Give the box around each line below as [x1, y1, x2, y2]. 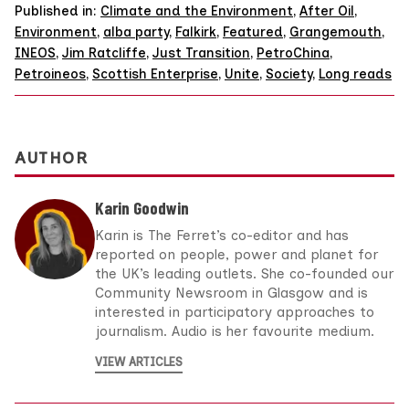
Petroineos [15, 65, 86, 82]
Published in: [15, 2, 97, 19]
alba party [103, 23, 169, 40]
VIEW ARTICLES [95, 355, 183, 370]
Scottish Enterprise [92, 65, 218, 82]
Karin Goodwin [95, 197, 189, 219]
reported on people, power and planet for [95, 246, 378, 264]
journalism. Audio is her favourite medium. [95, 323, 374, 341]
